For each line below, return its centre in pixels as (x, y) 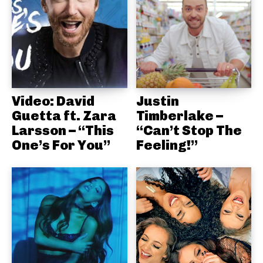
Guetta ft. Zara (64, 116)
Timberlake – (179, 116)
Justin (157, 101)
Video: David (53, 101)
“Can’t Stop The (189, 131)
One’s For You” (61, 145)
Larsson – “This (63, 131)
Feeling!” (167, 145)
